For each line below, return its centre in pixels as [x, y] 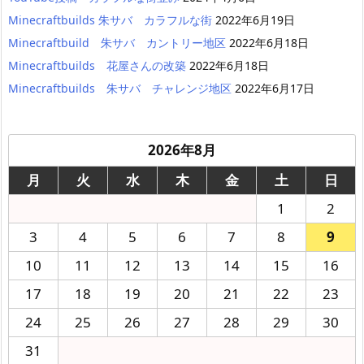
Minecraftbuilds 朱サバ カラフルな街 [110, 19]
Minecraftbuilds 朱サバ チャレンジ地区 [120, 88]
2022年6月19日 [255, 19]
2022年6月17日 [275, 88]
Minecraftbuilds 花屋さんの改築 [97, 65]
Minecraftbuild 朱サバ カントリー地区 [117, 42]
